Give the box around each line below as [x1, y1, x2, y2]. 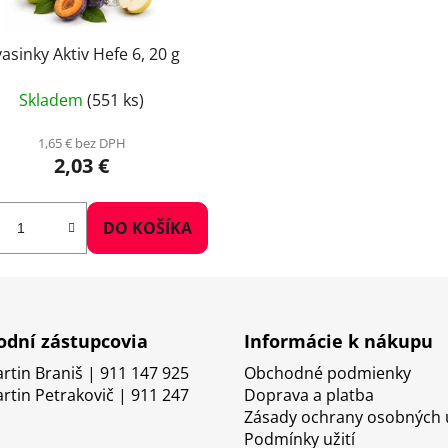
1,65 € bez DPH [37, 133, 126, 152]
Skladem [19, 88, 88, 111]
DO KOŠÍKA [103, 216, 193, 239]
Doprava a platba [244, 383, 374, 406]
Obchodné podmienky [244, 361, 411, 384]
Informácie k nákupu [244, 328, 433, 353]
